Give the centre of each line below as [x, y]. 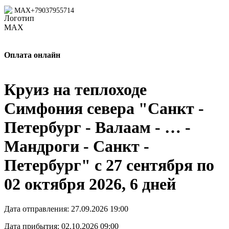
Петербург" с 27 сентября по [109, 165]
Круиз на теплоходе [75, 89]
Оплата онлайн [32, 55]
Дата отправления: [38, 209]
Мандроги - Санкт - [77, 146]
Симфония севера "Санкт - [104, 108]
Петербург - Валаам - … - [97, 127]
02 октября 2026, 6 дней [90, 184]
